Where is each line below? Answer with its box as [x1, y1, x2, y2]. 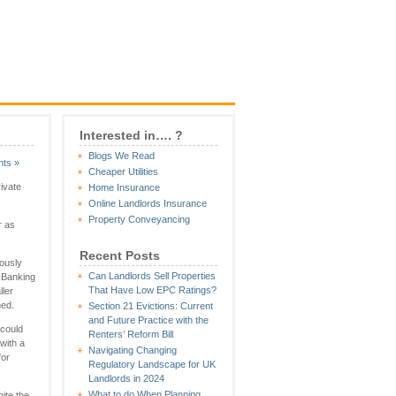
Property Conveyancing [88, 214, 190, 225]
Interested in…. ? [80, 128, 183, 142]
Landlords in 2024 [88, 373, 164, 384]
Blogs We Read [88, 150, 155, 161]
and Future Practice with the [88, 315, 209, 325]
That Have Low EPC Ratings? [88, 285, 217, 295]
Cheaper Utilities [88, 166, 158, 177]
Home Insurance [88, 182, 160, 193]
